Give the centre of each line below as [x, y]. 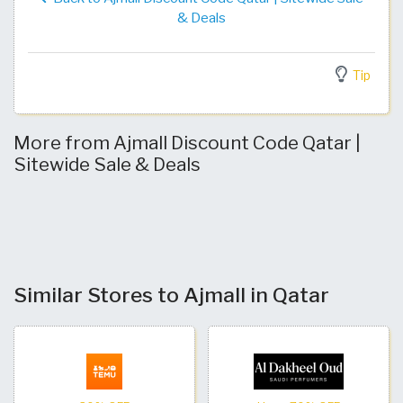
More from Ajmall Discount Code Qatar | [187, 142]
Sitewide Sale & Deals [107, 164]
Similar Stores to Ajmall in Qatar [171, 295]
